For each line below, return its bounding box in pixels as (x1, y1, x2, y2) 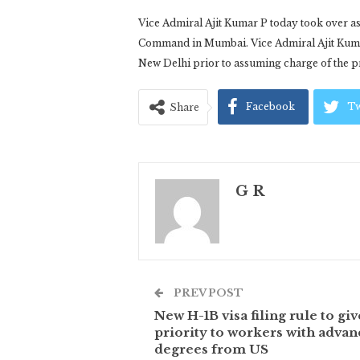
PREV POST (171, 286, 243, 301)
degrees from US (154, 342, 268, 358)
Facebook (246, 100, 295, 113)
